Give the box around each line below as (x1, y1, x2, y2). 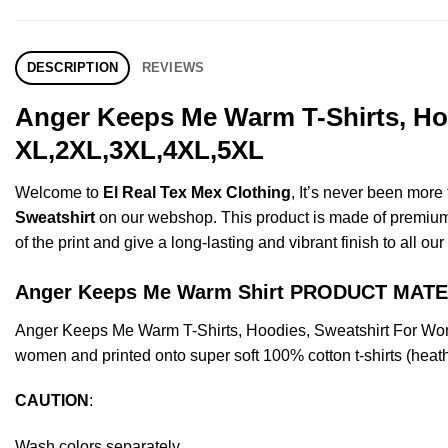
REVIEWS (141, 59, 205, 75)
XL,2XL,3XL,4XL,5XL (15, 135, 264, 164)
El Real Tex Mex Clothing (103, 183, 291, 201)
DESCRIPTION (26, 59, 119, 75)
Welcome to (15, 183, 103, 201)
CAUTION (15, 392, 89, 410)
